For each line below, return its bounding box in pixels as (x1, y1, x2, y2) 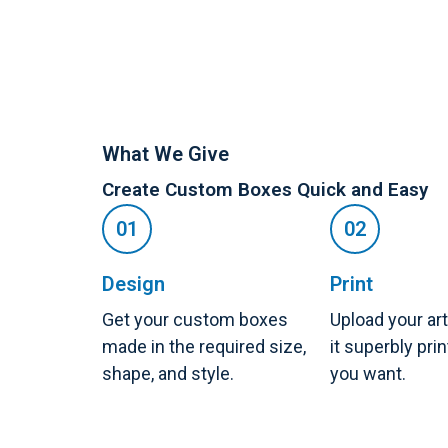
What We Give (102, 142, 229, 166)
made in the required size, (102, 336, 306, 357)
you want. (330, 363, 406, 384)
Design (102, 272, 165, 296)
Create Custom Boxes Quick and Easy (102, 178, 428, 201)
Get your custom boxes (102, 309, 288, 330)
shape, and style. (102, 363, 234, 384)
